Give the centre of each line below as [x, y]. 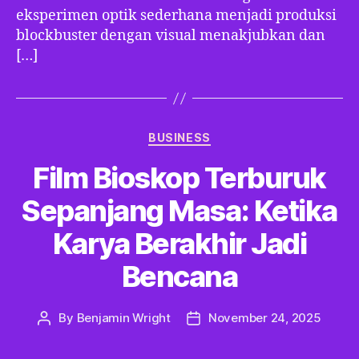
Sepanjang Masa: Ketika [179, 210]
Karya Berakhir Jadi [179, 243]
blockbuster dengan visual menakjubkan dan [171, 36]
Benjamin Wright [123, 317]
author [62, 336]
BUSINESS [179, 137]
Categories [214, 134]
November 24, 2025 [264, 317]
